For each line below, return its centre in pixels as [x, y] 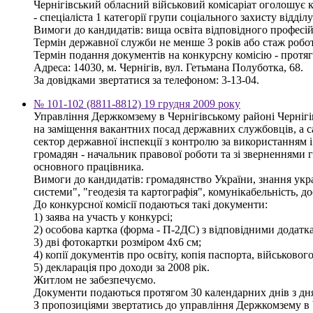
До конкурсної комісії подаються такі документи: [151, 204]
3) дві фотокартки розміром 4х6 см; [117, 242]
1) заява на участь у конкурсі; [103, 217]
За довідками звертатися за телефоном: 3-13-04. [146, 80]
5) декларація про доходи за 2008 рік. [122, 267]
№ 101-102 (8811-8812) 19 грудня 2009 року [137, 103]
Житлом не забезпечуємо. [95, 279]
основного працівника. [89, 166]
